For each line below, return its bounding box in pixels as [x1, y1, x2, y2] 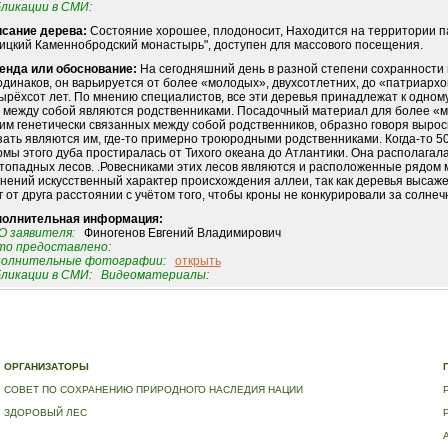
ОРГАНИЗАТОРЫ [4, 361, 90, 372]
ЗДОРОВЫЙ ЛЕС [4, 407, 88, 418]
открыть [174, 254, 221, 269]
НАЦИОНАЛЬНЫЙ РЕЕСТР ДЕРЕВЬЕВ [237, 340, 428, 351]
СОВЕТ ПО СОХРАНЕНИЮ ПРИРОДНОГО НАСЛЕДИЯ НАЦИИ [4, 384, 304, 395]
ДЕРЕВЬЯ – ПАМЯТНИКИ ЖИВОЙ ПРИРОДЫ [9, 340, 229, 351]
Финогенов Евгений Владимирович [74, 226, 281, 241]
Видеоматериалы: [100, 268, 209, 283]
